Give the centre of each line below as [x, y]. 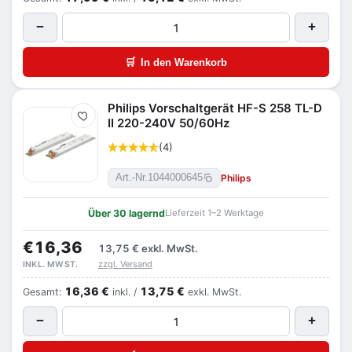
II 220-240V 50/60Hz [169, 123]
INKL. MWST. [51, 264]
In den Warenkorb [184, 62]
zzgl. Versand [125, 264]
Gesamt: [44, 292]
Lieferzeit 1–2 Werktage [214, 213]
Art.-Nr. [132, 178]
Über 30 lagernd [126, 213]
